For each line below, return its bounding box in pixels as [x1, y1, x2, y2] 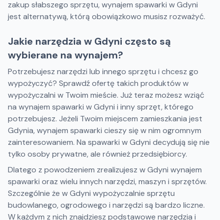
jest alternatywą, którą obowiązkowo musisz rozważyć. [8, 11, 205, 22]
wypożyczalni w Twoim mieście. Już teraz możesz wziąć [8, 90, 204, 100]
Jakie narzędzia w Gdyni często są [8, 35, 171, 48]
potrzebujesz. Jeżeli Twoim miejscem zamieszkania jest [8, 113, 202, 124]
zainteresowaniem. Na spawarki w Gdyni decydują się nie [8, 137, 210, 147]
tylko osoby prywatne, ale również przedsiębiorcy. [8, 149, 187, 159]
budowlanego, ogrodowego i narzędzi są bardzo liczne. [8, 200, 205, 210]
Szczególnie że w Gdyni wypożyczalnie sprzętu [8, 188, 175, 198]
